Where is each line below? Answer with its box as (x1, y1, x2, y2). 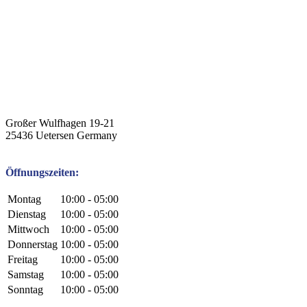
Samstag (8, 269, 44, 281)
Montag (8, 193, 41, 206)
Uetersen (36, 130, 77, 142)
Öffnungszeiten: (5, 167, 79, 179)
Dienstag (8, 208, 46, 221)
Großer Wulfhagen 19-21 (5, 117, 114, 130)
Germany (77, 130, 117, 142)
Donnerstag (8, 238, 58, 251)
